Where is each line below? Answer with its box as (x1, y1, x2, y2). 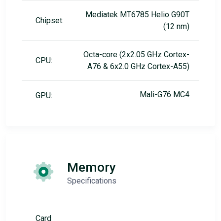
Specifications (67, 176, 116, 185)
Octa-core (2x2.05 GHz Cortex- (83, 49, 189, 59)
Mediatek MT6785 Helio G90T (85, 9, 189, 19)
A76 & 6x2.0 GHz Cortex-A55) (87, 61, 189, 71)
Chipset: (36, 15, 64, 25)
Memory (67, 159, 116, 175)
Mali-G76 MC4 (140, 89, 189, 99)
